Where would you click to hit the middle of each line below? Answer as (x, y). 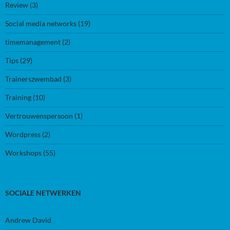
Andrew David (28, 220)
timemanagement (33, 42)
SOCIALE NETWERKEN (43, 193)
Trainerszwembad (33, 79)
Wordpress (23, 134)
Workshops (23, 152)
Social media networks (41, 23)
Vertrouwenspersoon (39, 116)
